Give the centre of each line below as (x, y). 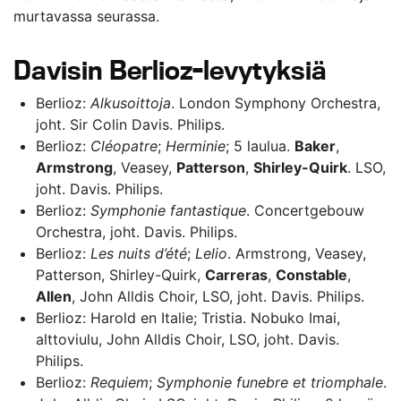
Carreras (236, 275)
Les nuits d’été (139, 253)
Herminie (196, 146)
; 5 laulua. (260, 146)
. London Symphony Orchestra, (276, 103)
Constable (311, 275)
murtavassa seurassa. (86, 16)
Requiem (119, 382)
